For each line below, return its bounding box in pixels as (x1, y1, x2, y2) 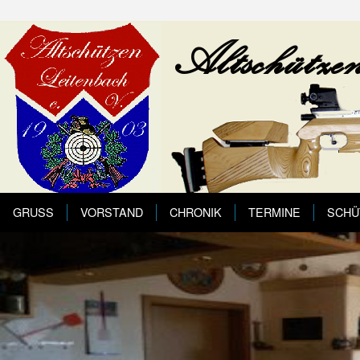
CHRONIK (170, 203, 222, 220)
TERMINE (248, 203, 301, 220)
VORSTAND (80, 203, 143, 220)
